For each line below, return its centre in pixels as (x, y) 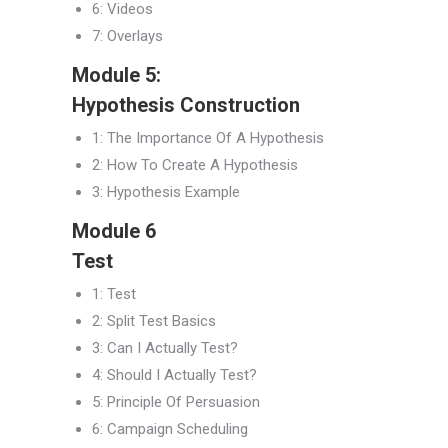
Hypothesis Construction (186, 105)
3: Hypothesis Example (166, 192)
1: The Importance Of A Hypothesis (208, 138)
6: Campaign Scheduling (170, 429)
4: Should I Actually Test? (174, 375)
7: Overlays (127, 36)
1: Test (114, 294)
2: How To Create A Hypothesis (195, 165)
